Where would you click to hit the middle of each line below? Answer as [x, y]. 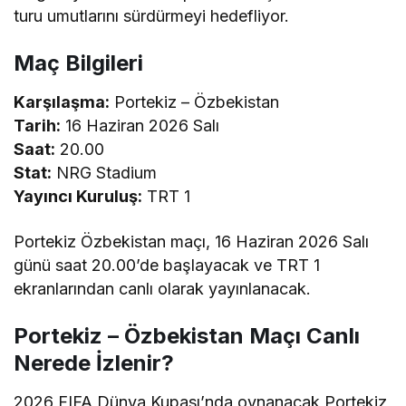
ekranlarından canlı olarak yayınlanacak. [163, 289]
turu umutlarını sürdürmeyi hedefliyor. [152, 16]
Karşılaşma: [62, 102]
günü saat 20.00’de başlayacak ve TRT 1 [167, 266]
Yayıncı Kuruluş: [78, 197]
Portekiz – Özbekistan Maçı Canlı [187, 336]
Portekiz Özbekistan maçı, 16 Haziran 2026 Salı [192, 242]
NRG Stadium [105, 173]
